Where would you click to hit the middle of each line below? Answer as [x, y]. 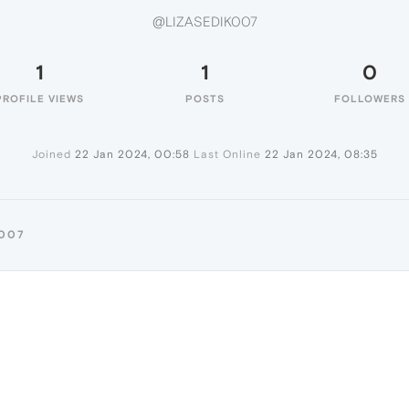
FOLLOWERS [370, 99]
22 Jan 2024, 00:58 [132, 154]
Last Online [227, 154]
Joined [51, 154]
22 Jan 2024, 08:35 [321, 154]
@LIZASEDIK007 [204, 22]
